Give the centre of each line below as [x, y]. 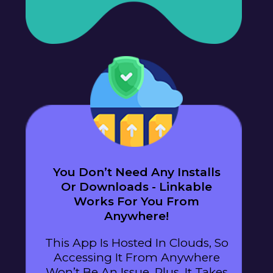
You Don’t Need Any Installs [136, 172]
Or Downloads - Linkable [136, 187]
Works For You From [136, 202]
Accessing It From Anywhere [136, 258]
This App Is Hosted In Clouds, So [136, 243]
